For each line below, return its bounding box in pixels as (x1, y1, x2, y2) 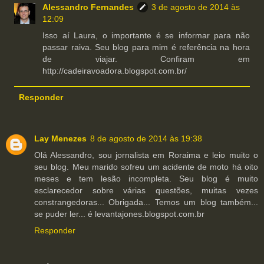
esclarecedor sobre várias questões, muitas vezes (34, 186, 258, 196)
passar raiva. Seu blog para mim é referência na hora (42, 42, 250, 52)
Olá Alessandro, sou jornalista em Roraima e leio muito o (34, 150, 258, 160)
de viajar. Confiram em (42, 54, 250, 64)
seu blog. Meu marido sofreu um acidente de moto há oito (34, 162, 258, 172)
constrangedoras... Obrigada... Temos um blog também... (34, 197, 258, 207)
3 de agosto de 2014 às (151, 2, 240, 12)
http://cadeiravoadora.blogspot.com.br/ (42, 66, 187, 75)
